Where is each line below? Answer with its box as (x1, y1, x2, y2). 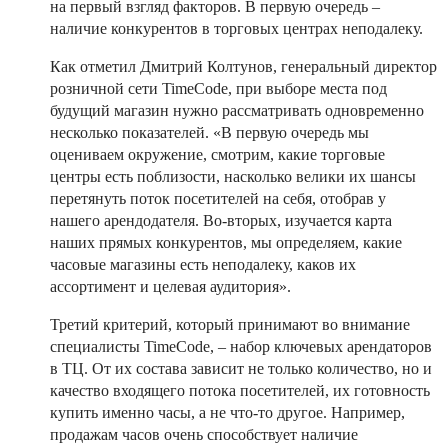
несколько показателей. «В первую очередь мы (50, 124, 369, 142)
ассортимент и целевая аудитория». (50, 278, 291, 296)
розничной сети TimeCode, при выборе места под (50, 80, 387, 98)
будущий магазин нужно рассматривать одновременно (50, 102, 424, 120)
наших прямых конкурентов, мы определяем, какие (50, 234, 402, 252)
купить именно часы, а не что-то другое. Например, (50, 404, 405, 422)
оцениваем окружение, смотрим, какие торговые (50, 146, 385, 164)
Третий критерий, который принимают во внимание (50, 316, 410, 334)
